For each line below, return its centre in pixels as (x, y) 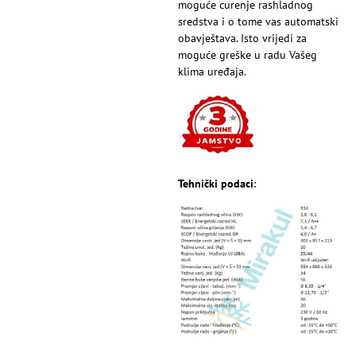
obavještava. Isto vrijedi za (242, 39)
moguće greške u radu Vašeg (248, 55)
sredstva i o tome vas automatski (258, 22)
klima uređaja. (212, 72)
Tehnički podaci (216, 184)
